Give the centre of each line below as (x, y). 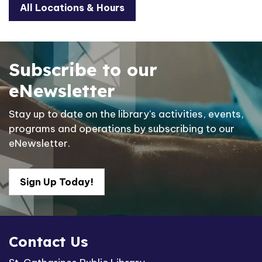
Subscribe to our (83, 70)
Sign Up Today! (57, 182)
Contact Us (48, 242)
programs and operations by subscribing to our (122, 129)
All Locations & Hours (72, 8)
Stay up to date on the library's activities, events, (126, 114)
